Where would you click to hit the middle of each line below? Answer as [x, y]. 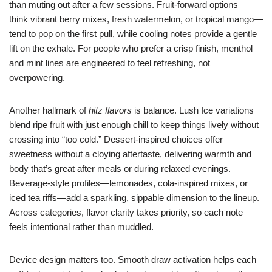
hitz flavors [110, 110]
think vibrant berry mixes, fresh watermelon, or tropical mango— [136, 19]
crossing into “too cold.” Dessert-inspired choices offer [116, 139]
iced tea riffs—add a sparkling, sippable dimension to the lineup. [134, 198]
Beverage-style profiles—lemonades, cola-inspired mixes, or [128, 183]
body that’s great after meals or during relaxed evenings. [120, 168]
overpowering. [37, 77]
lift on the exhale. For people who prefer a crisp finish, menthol [131, 48]
